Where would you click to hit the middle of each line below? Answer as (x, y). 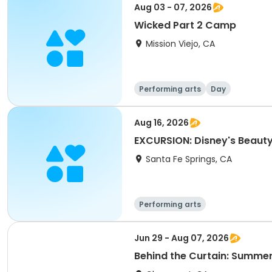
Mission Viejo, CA (180, 44)
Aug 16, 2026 (161, 123)
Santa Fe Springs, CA (189, 159)
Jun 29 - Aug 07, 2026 (182, 238)
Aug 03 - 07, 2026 (173, 7)
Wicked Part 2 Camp (185, 25)
